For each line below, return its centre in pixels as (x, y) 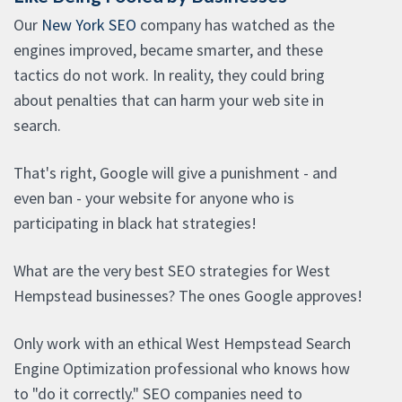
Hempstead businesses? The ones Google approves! (188, 296)
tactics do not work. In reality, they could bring (169, 75)
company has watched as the (236, 25)
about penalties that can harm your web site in (169, 100)
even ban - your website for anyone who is (154, 198)
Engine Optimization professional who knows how (182, 369)
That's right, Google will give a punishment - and (175, 173)
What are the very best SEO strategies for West (172, 271)
